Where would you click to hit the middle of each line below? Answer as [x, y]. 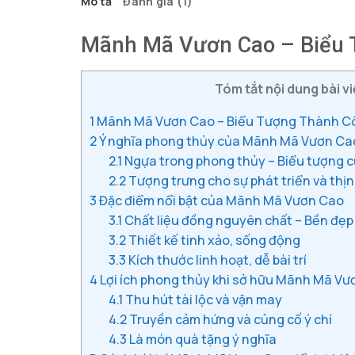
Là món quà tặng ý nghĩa [202, 339]
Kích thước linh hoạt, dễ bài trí [217, 260]
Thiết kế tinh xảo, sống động [214, 240]
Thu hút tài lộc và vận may [203, 299]
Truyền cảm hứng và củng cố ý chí [230, 319]
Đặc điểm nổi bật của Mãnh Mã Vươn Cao [220, 200]
